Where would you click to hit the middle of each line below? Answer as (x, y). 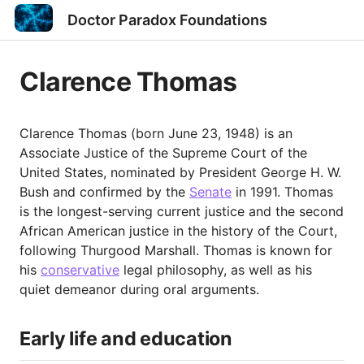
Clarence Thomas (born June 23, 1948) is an (156, 134)
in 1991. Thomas (282, 192)
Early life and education (126, 339)
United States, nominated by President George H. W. (180, 173)
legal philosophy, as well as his (216, 270)
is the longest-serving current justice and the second (182, 212)
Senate (210, 192)
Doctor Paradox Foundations (167, 20)
